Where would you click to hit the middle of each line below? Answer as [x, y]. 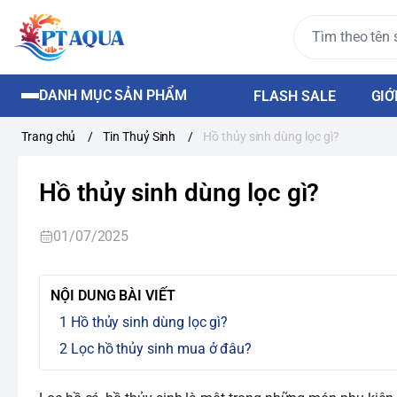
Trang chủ [49, 136]
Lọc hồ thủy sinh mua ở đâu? [161, 349]
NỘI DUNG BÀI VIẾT [113, 296]
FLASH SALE [295, 96]
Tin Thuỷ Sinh [140, 136]
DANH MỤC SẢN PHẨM [113, 95]
